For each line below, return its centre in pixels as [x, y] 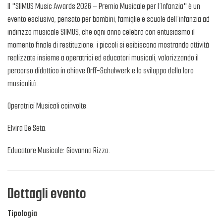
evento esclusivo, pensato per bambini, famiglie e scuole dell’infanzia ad [109, 19]
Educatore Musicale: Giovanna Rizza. [59, 150]
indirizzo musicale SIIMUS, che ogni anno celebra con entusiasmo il [101, 32]
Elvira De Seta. [27, 128]
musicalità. [23, 83]
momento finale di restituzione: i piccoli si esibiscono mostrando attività [108, 45]
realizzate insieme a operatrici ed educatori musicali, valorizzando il [103, 57]
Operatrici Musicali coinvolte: [48, 106]
